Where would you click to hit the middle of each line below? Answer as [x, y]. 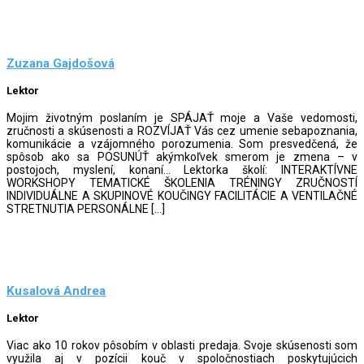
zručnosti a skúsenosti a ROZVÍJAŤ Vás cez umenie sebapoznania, [182, 130]
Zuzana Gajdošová [61, 64]
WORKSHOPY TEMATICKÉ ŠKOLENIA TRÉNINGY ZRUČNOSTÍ [182, 182]
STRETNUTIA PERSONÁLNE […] [86, 208]
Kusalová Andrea [56, 291]
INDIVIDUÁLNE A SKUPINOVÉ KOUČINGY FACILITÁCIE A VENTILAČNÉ [182, 195]
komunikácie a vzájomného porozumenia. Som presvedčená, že [182, 143]
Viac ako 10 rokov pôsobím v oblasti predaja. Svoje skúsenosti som [182, 345]
